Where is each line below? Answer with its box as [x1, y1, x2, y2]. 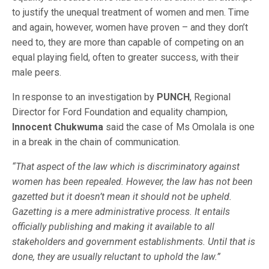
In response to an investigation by [12, 91, 157, 103]
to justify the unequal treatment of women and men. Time [12, 7, 249, 18]
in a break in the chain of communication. [12, 136, 180, 148]
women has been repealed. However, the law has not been [12, 176, 253, 187]
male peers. [12, 67, 61, 78]
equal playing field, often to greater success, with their [12, 52, 239, 63]
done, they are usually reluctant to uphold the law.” [12, 251, 220, 262]
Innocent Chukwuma [12, 121, 106, 133]
